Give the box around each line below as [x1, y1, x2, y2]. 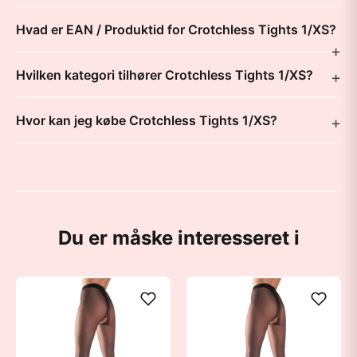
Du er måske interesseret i [57, 226, 300, 249]
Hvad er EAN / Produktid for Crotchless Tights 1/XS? [16, 22, 336, 37]
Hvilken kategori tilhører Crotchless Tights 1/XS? [16, 67, 313, 83]
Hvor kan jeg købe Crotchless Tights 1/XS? [16, 112, 277, 128]
